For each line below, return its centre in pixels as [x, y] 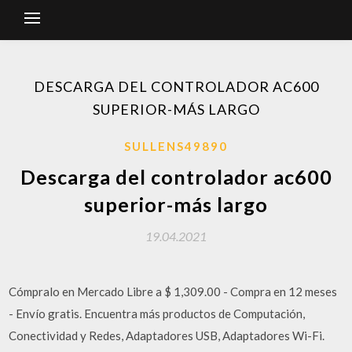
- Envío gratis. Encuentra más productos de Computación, [157, 313]
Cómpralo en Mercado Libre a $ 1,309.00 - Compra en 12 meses [173, 291]
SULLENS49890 [176, 146]
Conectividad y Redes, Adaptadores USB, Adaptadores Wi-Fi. [167, 335]
